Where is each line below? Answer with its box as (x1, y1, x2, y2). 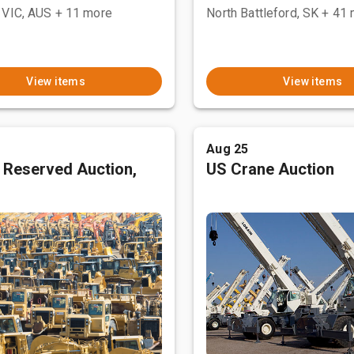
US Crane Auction (206, 160, 335, 179)
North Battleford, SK (206, 6, 319, 21)
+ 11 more (55, 6, 112, 21)
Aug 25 (206, 141, 249, 156)
